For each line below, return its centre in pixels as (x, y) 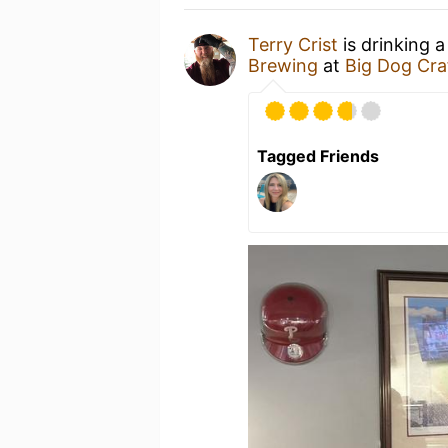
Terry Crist (293, 44)
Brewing (283, 65)
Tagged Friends (318, 156)
